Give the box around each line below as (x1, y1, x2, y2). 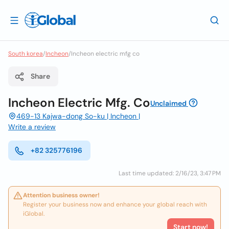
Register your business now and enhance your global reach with (23, 200, 207, 209)
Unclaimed (150, 99, 187, 108)
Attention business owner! (23, 191, 100, 199)
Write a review (8, 122, 56, 131)
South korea (8, 50, 43, 58)
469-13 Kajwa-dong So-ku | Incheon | (16, 111, 140, 121)
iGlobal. (23, 210, 44, 218)
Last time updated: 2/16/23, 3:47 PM (119, 169, 221, 177)
